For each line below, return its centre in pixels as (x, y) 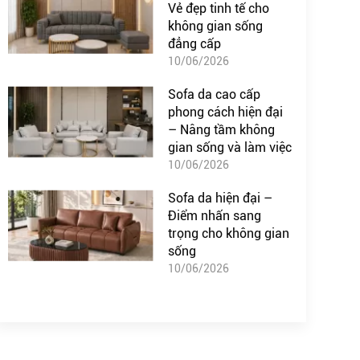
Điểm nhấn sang (214, 216)
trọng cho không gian (228, 234)
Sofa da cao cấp (214, 95)
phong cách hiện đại (225, 112)
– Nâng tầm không (221, 130)
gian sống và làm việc (229, 148)
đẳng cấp (194, 44)
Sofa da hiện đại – (220, 198)
